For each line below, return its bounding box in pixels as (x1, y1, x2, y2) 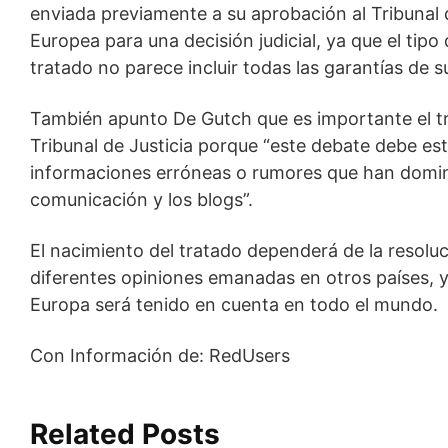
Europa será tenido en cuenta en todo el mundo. (30, 293, 439, 315)
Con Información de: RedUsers (30, 344, 291, 366)
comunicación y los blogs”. (30, 188, 254, 210)
